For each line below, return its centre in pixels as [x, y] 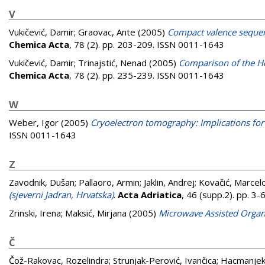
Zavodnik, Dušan [42, 182]
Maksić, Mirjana [96, 213]
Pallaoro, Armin [109, 182]
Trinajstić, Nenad [112, 63]
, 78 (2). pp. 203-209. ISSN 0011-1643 [147, 44]
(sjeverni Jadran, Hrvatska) [61, 195]
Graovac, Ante [107, 32]
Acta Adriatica [150, 195]
